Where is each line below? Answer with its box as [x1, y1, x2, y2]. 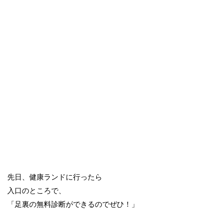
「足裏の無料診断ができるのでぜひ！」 [7, 200, 139, 208]
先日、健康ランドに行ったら [7, 173, 102, 181]
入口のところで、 [7, 186, 66, 195]
